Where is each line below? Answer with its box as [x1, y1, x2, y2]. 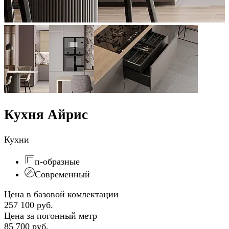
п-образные [35, 156, 80, 167]
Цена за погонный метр [4, 210, 97, 221]
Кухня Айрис [4, 107, 88, 123]
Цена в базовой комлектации [4, 189, 119, 199]
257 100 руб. [4, 199, 53, 210]
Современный [35, 169, 90, 179]
